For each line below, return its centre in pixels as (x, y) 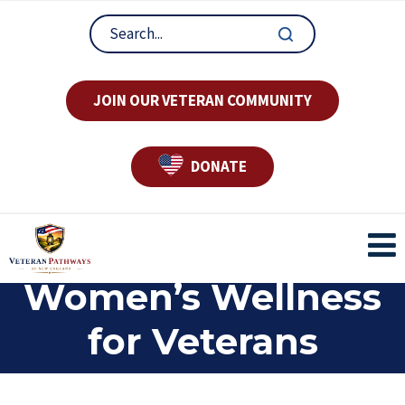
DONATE (217, 166)
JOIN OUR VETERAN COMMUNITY (202, 100)
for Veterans (202, 342)
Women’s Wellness (202, 297)
